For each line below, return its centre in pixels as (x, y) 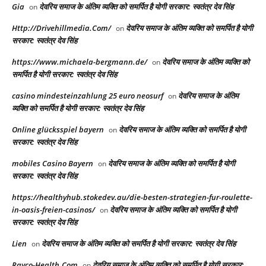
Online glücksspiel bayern (58, 129)
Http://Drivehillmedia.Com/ (61, 28)
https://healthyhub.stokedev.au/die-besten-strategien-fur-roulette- (132, 197)
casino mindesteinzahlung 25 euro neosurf (88, 95)
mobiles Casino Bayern (53, 163)
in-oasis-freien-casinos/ (53, 209)
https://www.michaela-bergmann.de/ (80, 61)
